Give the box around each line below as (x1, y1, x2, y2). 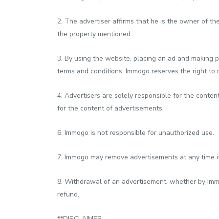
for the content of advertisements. (57, 104, 164, 113)
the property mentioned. (57, 29, 132, 39)
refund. (57, 190, 79, 199)
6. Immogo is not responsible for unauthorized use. (57, 128, 214, 137)
